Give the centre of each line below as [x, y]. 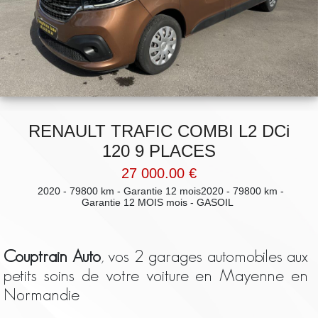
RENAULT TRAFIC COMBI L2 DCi [159, 131]
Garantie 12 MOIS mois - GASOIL [159, 202]
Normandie [42, 294]
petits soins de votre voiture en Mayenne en [156, 275]
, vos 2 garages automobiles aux [204, 256]
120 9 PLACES [159, 150]
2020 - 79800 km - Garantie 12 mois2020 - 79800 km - [159, 191]
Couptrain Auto [52, 256]
